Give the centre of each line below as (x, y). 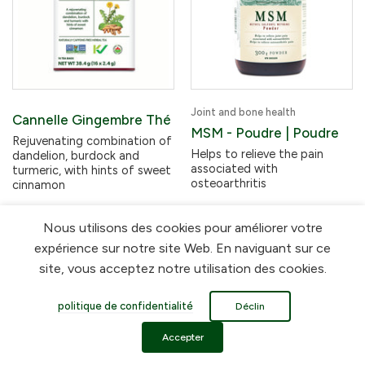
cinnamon (39, 185)
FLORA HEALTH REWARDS (176, 349)
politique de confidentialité (125, 306)
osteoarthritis (229, 183)
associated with (234, 169)
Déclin (250, 306)
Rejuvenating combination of (92, 141)
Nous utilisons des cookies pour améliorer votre (182, 228)
